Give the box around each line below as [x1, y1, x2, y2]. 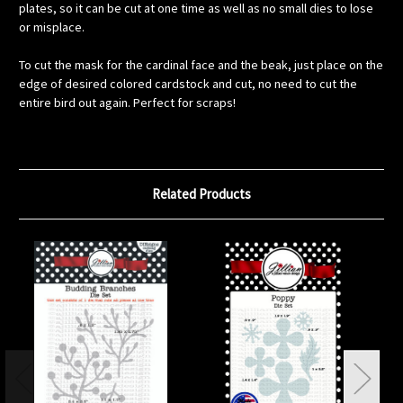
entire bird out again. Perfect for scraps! [19, 94, 236, 111]
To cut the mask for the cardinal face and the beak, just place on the [19, 56, 383, 73]
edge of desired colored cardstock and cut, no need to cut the [19, 75, 357, 92]
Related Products [152, 184, 251, 202]
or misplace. [19, 18, 85, 35]
